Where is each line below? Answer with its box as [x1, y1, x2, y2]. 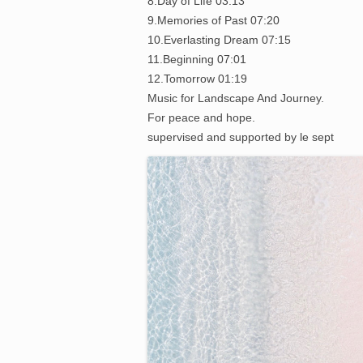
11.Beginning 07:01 [147, 53, 246, 66]
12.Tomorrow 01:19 [147, 72, 247, 85]
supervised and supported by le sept [147, 130, 334, 143]
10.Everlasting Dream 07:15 [147, 33, 291, 46]
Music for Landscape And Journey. [147, 92, 324, 105]
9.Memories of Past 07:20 [147, 14, 280, 27]
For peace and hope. [147, 111, 255, 124]
